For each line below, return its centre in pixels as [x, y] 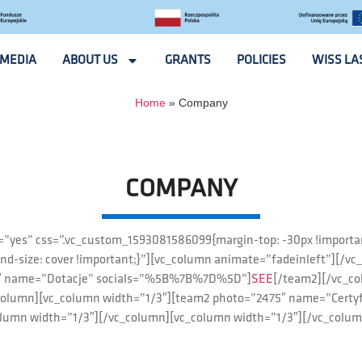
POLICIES [262, 60]
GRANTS [188, 60]
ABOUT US [90, 60]
